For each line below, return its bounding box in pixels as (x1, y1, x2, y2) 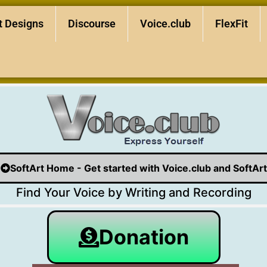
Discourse (67, 17, 116, 30)
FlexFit (215, 17, 248, 30)
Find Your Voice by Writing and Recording (15, 185, 252, 200)
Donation (98, 225, 189, 249)
